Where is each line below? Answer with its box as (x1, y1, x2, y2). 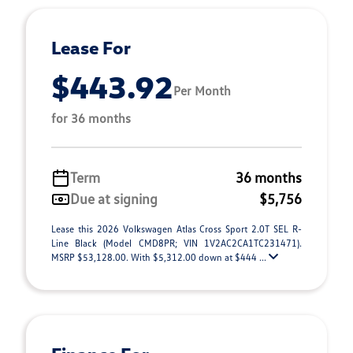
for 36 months (51, 110, 131, 126)
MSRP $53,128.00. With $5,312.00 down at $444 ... (51, 251, 269, 263)
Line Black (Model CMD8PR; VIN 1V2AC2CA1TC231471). (51, 237, 302, 249)
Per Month (173, 82, 231, 98)
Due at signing (70, 190, 158, 207)
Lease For (51, 36, 131, 58)
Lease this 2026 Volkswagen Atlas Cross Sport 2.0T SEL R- (51, 223, 302, 235)
